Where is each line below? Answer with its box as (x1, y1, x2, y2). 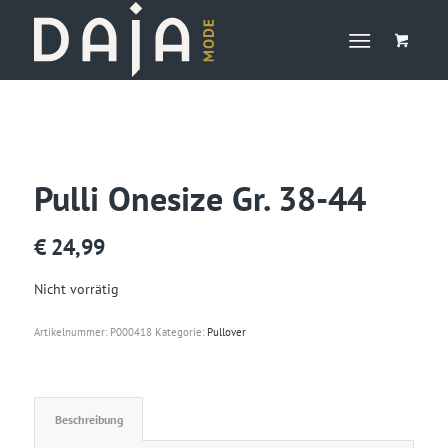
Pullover (206, 325, 246, 340)
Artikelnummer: (33, 325, 110, 340)
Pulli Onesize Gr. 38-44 (33, 176, 366, 220)
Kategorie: (154, 325, 207, 340)
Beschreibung (54, 411, 123, 428)
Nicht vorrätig (33, 279, 119, 298)
